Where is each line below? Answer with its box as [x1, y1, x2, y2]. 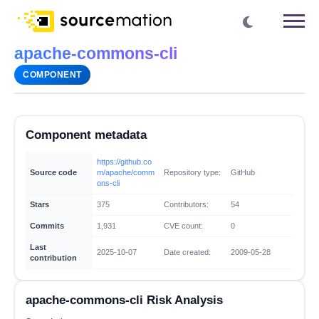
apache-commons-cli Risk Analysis [26, 293, 223, 306]
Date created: [164, 247, 211, 256]
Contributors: [164, 199, 209, 209]
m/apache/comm [97, 167, 155, 177]
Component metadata [26, 128, 147, 142]
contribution [30, 253, 77, 262]
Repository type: [164, 167, 221, 177]
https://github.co [97, 157, 152, 166]
